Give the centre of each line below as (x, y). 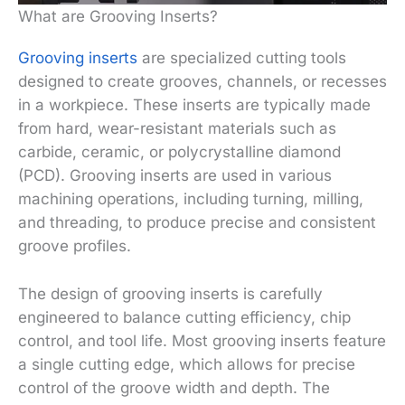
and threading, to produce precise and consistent (197, 222)
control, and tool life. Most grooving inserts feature (202, 340)
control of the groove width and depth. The (174, 387)
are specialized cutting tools (242, 57)
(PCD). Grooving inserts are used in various (175, 175)
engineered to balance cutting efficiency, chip (184, 317)
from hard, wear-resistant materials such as (177, 128)
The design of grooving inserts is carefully (170, 293)
